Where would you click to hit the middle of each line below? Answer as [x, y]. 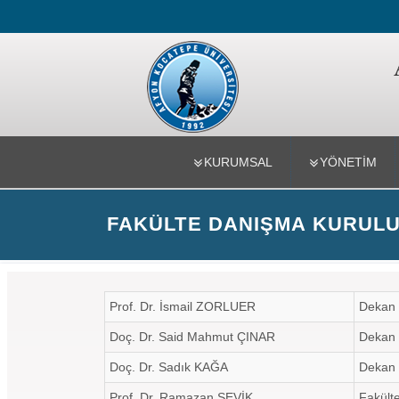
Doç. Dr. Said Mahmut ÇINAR [192, 337]
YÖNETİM [348, 162]
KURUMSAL [238, 162]
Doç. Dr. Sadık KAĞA [169, 367]
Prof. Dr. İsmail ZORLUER [183, 306]
